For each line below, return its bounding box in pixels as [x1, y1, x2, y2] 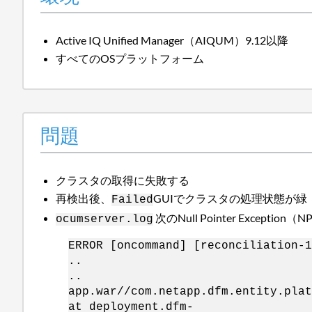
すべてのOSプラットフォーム [56, 51, 205, 65]
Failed [111, 193, 154, 206]
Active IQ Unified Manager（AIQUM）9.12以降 [56, 33, 289, 47]
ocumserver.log [56, 212, 154, 226]
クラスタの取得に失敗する [56, 173, 190, 187]
